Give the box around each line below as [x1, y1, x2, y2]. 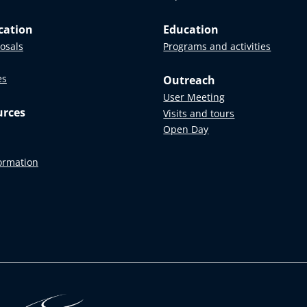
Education [163, 21, 219, 37]
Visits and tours [163, 106, 235, 120]
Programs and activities [163, 39, 271, 53]
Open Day [163, 123, 209, 136]
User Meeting [163, 90, 225, 104]
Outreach [163, 72, 216, 88]
